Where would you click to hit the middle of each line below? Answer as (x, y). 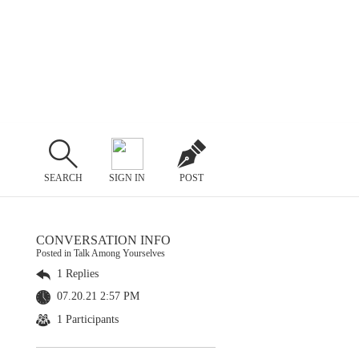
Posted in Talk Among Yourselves (101, 253)
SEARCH (63, 177)
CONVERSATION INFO (103, 240)
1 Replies (76, 274)
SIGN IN (127, 177)
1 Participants (86, 319)
